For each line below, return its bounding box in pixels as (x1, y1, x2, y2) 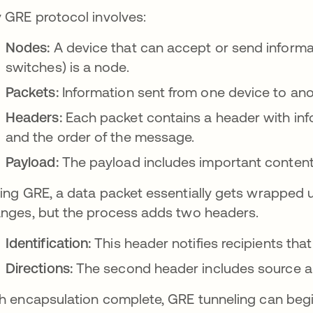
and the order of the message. (6, 129, 198, 145)
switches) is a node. (6, 59, 133, 75)
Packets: (6, 84, 62, 100)
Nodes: (6, 39, 54, 55)
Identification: (6, 235, 95, 251)
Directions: (6, 260, 76, 276)
